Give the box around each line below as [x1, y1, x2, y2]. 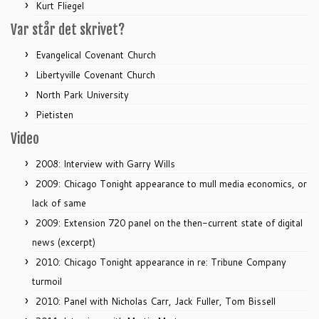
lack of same [32, 197, 86, 210]
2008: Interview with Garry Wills [36, 157, 175, 171]
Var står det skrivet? [11, 21, 125, 39]
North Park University [36, 88, 129, 102]
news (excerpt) [32, 236, 95, 249]
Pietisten [36, 108, 73, 122]
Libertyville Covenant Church [36, 68, 155, 82]
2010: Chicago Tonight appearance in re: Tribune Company [36, 256, 286, 269]
